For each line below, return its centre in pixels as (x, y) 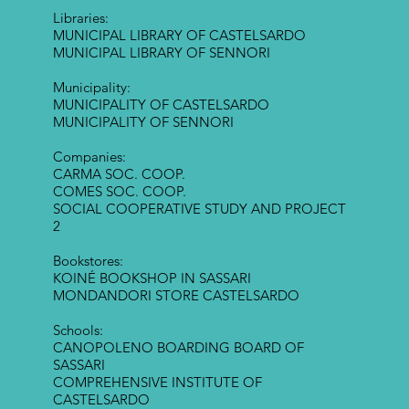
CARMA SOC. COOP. (119, 174)
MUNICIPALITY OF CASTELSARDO (161, 105)
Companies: (89, 157)
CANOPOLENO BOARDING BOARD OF (178, 348)
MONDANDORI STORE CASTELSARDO (176, 296)
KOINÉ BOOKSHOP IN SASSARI (152, 278)
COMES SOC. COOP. (119, 192)
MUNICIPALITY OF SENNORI (143, 122)
